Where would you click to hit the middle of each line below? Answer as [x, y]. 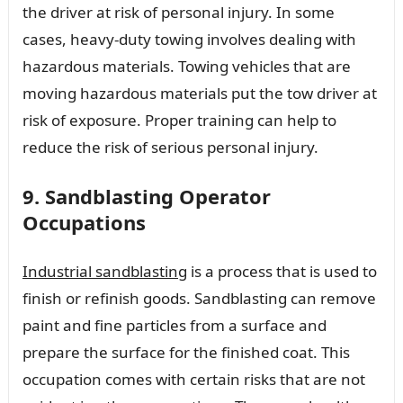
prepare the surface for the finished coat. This [186, 352]
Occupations [84, 222]
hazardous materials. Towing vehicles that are [186, 66]
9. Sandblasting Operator [146, 196]
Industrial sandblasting [104, 271]
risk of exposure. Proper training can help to [179, 120]
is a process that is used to [282, 271]
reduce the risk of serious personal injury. [170, 147]
